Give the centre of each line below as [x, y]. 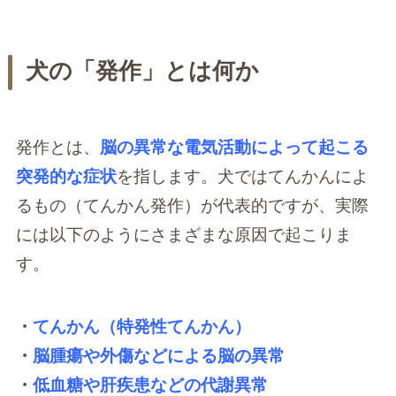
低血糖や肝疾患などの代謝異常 [150, 385]
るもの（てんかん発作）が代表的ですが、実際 [192, 205]
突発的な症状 [66, 176]
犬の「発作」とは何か [142, 71]
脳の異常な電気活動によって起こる [234, 147]
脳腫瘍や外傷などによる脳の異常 [158, 355]
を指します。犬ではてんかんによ [242, 176]
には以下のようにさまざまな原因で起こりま [183, 234]
